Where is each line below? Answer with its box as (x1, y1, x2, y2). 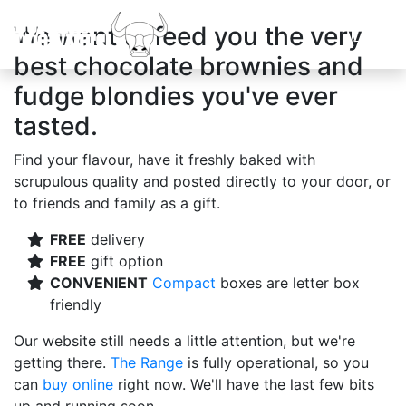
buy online (43, 375, 113, 393)
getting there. (14, 353, 111, 372)
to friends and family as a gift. (14, 194, 220, 212)
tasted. (14, 111, 98, 141)
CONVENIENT (50, 274, 148, 292)
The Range (111, 353, 183, 372)
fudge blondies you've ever (14, 81, 338, 111)
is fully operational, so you (183, 353, 369, 372)
